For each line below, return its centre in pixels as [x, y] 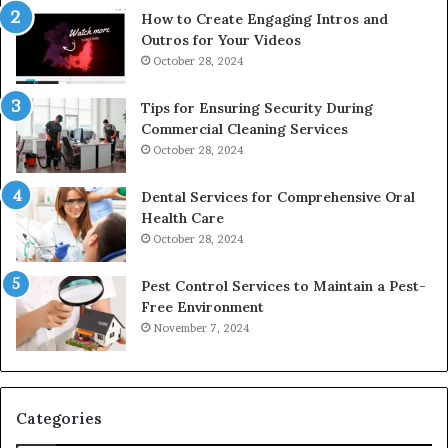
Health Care [182, 218]
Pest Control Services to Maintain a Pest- [283, 286]
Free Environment [202, 307]
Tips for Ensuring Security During [257, 108]
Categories [59, 419]
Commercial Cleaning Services [244, 129]
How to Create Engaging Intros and [264, 19]
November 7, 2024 [201, 328]
